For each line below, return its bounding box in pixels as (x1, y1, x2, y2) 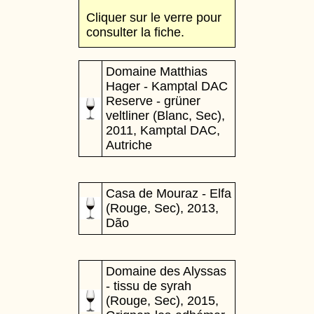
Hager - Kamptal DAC (106, 79, 228, 93)
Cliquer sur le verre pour (86, 11, 221, 25)
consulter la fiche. (86, 25, 184, 39)
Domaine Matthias (106, 64, 207, 78)
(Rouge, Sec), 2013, (106, 201, 219, 215)
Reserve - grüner (106, 94, 200, 108)
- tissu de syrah (106, 279, 191, 293)
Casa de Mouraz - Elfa (106, 186, 231, 200)
